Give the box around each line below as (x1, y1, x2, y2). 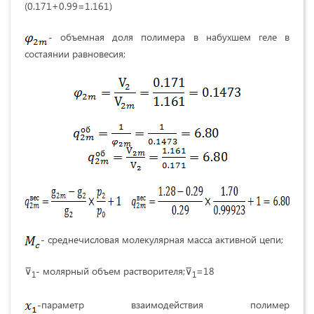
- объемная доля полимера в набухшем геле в (48, 29, 289, 43)
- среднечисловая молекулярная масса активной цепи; (41, 233, 283, 247)
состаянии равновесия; (25, 47, 125, 61)
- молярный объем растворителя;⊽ (36, 264, 192, 278)
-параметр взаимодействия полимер (37, 297, 289, 311)
